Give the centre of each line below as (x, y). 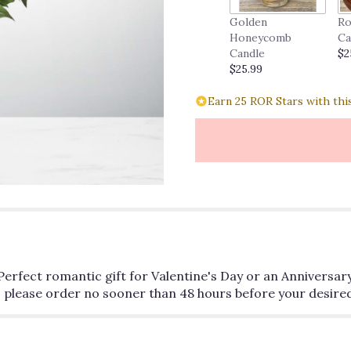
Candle (247, 54)
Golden (248, 22)
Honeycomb (261, 38)
